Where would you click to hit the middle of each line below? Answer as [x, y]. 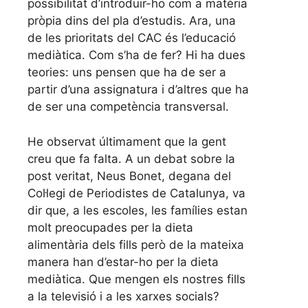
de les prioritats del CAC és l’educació [132, 38]
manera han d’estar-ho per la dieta [123, 262]
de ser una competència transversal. [128, 107]
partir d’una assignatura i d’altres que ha [138, 90]
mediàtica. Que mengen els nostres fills [136, 279]
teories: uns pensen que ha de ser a [127, 73]
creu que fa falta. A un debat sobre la [131, 158]
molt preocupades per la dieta [110, 227]
